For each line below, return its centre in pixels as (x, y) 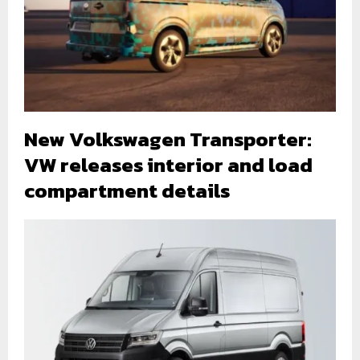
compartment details (127, 191)
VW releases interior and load (168, 165)
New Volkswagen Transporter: (168, 139)
